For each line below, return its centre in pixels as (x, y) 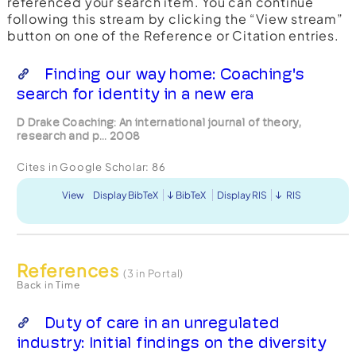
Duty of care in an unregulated (162, 322)
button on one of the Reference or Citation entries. (173, 35)
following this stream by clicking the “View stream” (175, 18)
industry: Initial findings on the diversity (171, 342)
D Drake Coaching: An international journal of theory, (159, 122)
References (70, 270)
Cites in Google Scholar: (84, 166)
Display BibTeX (125, 195)
